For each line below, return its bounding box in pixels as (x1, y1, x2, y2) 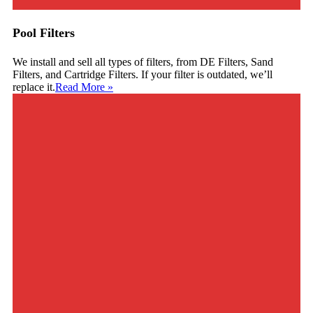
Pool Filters (13, 25, 75, 40)
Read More (55, 80, 105, 93)
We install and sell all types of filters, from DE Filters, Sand (13, 55, 273, 68)
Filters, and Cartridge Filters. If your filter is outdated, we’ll (13, 68, 272, 80)
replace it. (13, 80, 55, 93)
